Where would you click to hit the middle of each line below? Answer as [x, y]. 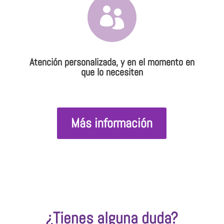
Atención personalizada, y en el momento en [112, 62]
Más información [112, 123]
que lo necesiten [112, 72]
